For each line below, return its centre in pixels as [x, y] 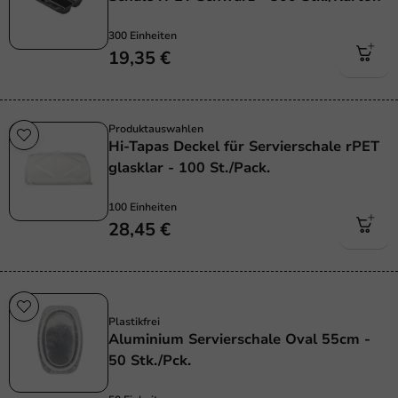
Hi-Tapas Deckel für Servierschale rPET [244, 147]
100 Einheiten [143, 207]
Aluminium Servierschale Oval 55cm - [239, 340]
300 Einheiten [143, 36]
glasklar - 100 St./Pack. [189, 168]
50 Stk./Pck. [150, 361]
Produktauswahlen [156, 129]
